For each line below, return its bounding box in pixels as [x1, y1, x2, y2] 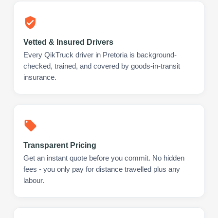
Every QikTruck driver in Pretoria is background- [23, 51, 177, 59]
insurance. [23, 73, 56, 81]
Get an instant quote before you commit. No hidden [23, 154, 184, 162]
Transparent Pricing [23, 141, 96, 149]
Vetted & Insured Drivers [23, 37, 113, 46]
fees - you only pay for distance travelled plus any [23, 165, 180, 173]
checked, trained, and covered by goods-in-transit [23, 62, 180, 70]
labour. [23, 176, 44, 184]
